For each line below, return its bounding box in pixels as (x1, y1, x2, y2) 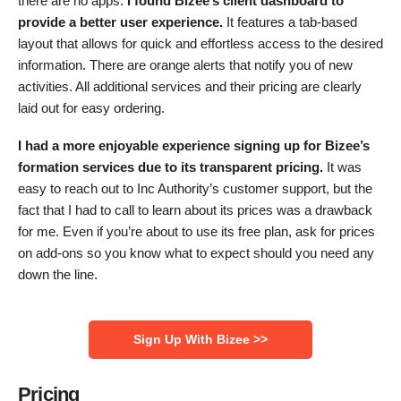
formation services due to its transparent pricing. (18, 159, 327, 175)
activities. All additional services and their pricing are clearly (18, 78, 362, 94)
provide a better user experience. (18, 13, 223, 30)
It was (327, 159, 362, 175)
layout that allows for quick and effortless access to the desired (18, 35, 383, 51)
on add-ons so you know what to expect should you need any (18, 245, 374, 261)
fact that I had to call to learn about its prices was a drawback (18, 202, 372, 218)
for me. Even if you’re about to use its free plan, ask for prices (18, 224, 375, 240)
